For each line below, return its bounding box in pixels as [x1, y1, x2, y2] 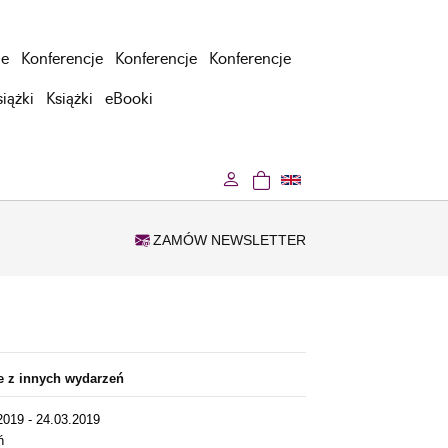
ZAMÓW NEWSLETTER [149, 232, 306, 249]
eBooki [105, 91, 153, 108]
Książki [46, 91, 93, 108]
